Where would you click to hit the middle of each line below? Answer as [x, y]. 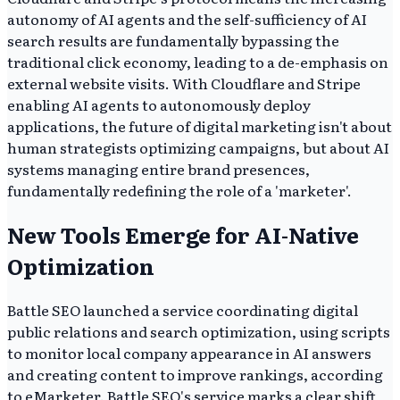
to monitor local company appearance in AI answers [189, 353]
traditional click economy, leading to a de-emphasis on [198, 62]
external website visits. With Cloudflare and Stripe [184, 83]
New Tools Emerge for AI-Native [183, 235]
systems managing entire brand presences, [158, 169]
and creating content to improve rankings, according [195, 375]
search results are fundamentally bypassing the [173, 41]
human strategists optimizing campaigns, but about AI [198, 148]
